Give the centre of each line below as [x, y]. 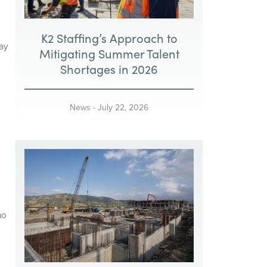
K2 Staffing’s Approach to [109, 38]
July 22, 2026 [123, 108]
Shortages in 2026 [109, 69]
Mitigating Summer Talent [109, 54]
